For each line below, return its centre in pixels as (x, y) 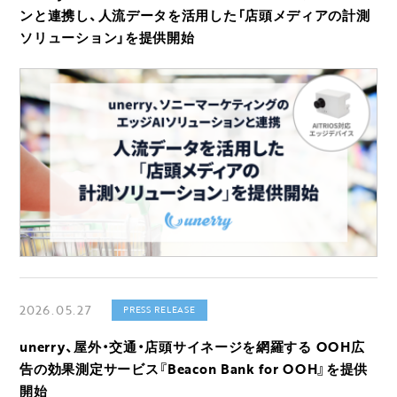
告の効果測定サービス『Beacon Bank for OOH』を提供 (194, 369)
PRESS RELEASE (160, 310)
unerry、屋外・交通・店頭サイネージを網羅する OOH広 (192, 347)
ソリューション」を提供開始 (107, 37)
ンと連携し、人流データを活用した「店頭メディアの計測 (195, 15)
